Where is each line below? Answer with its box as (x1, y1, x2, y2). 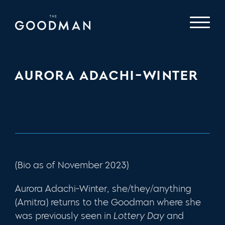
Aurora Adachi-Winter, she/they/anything (15, 183, 191, 194)
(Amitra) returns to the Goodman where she (15, 196, 201, 208)
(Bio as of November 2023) (15, 159, 129, 171)
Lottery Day (114, 210, 164, 221)
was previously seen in (15, 210, 114, 221)
